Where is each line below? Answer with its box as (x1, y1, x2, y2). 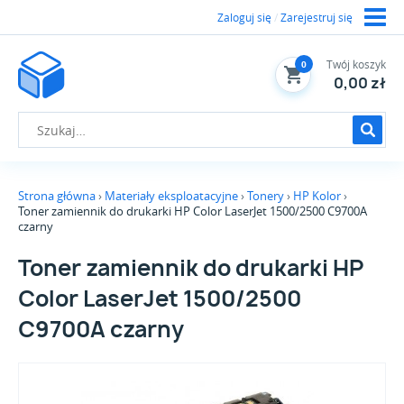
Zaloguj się (217, 10, 271, 24)
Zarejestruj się (280, 10, 353, 24)
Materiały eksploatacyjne (105, 188, 238, 204)
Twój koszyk (326, 57, 386, 71)
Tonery (247, 188, 284, 204)
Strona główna (18, 188, 96, 204)
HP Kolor (293, 188, 341, 204)
